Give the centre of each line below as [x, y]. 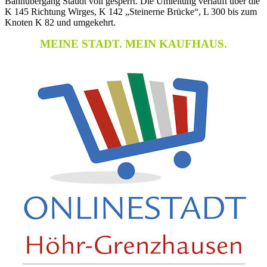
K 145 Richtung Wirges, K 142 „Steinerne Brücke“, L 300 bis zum [131, 12]
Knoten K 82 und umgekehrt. [60, 23]
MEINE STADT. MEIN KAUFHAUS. [133, 44]
